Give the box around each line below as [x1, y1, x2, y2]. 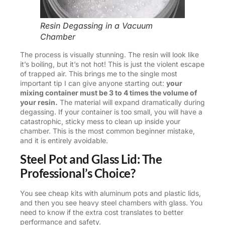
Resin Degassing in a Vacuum [40, 21, 153, 31]
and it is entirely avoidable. [20, 136, 108, 145]
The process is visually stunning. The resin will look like [20, 50, 199, 59]
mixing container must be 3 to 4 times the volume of [20, 88, 197, 97]
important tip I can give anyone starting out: [20, 78, 166, 87]
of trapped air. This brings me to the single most [20, 69, 177, 78]
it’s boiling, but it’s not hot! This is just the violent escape [20, 59, 204, 68]
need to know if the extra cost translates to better [20, 207, 183, 216]
